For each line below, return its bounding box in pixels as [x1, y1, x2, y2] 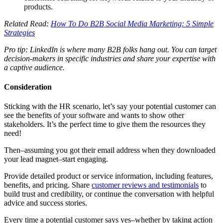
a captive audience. [4, 63, 65, 72]
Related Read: [4, 19, 51, 28]
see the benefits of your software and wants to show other [4, 111, 184, 120]
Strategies [4, 28, 35, 37]
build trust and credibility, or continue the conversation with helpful [4, 190, 214, 199]
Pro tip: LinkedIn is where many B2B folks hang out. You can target [4, 45, 217, 54]
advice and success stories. [4, 199, 89, 208]
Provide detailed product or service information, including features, [4, 172, 213, 181]
